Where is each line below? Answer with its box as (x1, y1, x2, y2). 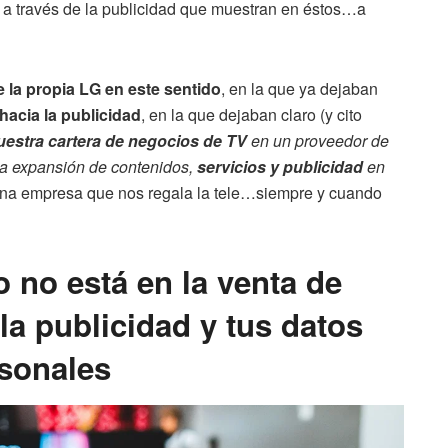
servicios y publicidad (197, 155, 363, 178)
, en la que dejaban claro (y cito (141, 103, 362, 126)
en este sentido (105, 77, 221, 100)
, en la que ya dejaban (221, 77, 378, 100)
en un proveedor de (247, 129, 389, 152)
